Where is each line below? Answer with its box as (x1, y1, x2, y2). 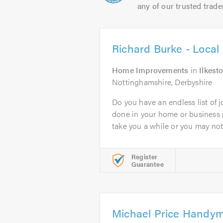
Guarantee (131, 159, 164, 169)
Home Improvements (112, 64, 189, 76)
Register (131, 152, 158, 161)
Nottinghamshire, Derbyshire (112, 76, 213, 88)
